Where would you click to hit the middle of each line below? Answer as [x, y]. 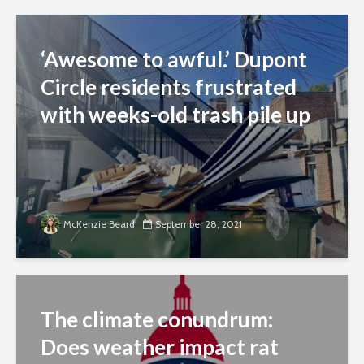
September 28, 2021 [199, 224]
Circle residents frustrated [169, 87]
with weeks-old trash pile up [175, 115]
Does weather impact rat [160, 347]
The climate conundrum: [157, 320]
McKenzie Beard [99, 224]
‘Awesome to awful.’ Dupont [174, 60]
